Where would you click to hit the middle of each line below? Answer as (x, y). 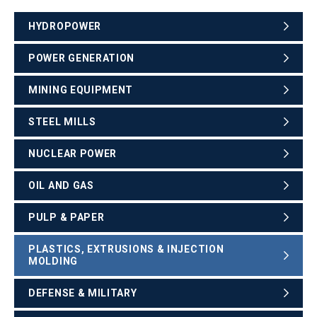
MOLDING (53, 261)
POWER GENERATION (82, 58)
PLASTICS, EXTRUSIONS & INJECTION (126, 249)
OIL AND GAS (61, 185)
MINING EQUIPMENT (81, 90)
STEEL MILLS (62, 121)
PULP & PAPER (67, 217)
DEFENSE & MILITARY (83, 293)
